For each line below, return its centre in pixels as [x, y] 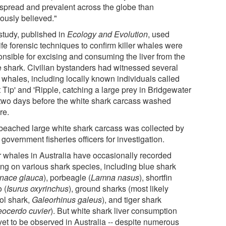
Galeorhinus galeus [67, 199]
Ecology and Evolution [108, 34]
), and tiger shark [132, 199]
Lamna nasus [115, 177]
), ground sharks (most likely [119, 188]
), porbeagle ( [67, 177]
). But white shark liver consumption [114, 210]
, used [159, 34]
